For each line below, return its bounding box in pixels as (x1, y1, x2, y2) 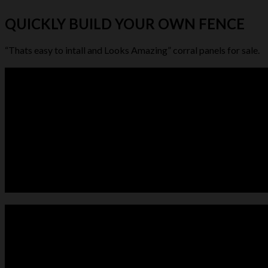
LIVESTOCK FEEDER (5, 175, 140, 193)
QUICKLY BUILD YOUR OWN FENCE (5, 15, 245, 33)
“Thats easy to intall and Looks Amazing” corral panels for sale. (5, 44, 260, 56)
